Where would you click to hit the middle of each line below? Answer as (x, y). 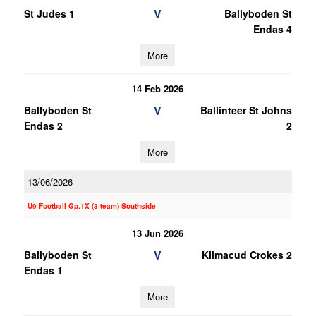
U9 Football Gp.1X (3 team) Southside (91, 206)
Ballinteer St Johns (246, 110)
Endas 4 (272, 29)
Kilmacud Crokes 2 (247, 255)
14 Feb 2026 (158, 89)
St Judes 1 (49, 13)
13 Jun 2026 (158, 233)
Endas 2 (43, 126)
